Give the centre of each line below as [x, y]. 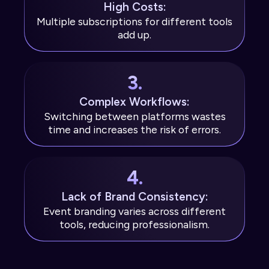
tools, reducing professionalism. [134, 225]
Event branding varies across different [134, 211]
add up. [134, 35]
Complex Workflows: [134, 102]
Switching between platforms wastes [134, 116]
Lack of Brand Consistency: [134, 197]
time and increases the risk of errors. [134, 130]
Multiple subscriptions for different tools [134, 22]
